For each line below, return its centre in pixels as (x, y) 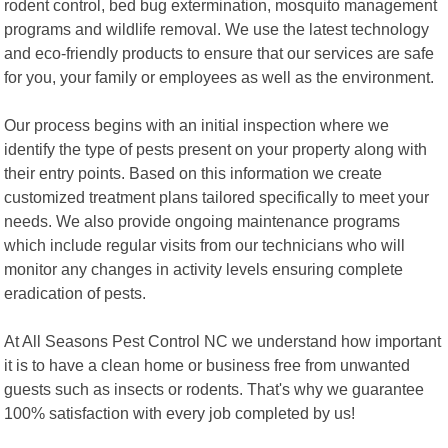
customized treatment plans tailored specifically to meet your (217, 196)
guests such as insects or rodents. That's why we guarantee (214, 388)
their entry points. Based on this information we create (193, 172)
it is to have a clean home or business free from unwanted (207, 364)
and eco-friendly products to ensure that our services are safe (219, 52)
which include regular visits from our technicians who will (205, 244)
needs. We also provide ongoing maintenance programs (202, 220)
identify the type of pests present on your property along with (216, 148)
